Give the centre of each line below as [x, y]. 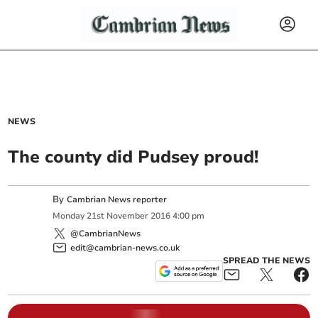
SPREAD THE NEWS [266, 260]
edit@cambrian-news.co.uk [125, 247]
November [128, 216]
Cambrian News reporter [117, 199]
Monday [69, 216]
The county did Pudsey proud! [133, 157]
